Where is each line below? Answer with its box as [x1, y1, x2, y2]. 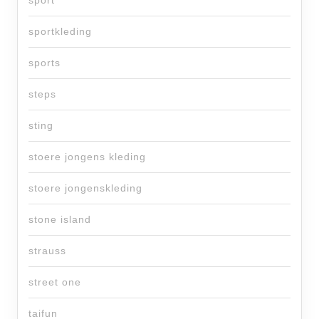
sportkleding [28, 26, 92, 38]
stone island [28, 214, 91, 226]
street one [28, 276, 81, 288]
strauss [28, 245, 66, 257]
